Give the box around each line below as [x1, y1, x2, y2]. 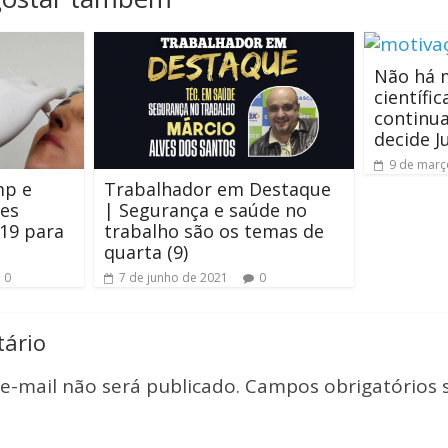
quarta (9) [104, 239, 188, 264]
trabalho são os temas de [104, 218, 324, 243]
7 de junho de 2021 [119, 268, 228, 286]
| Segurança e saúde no [104, 197, 307, 222]
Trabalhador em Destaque [104, 176, 331, 201]
